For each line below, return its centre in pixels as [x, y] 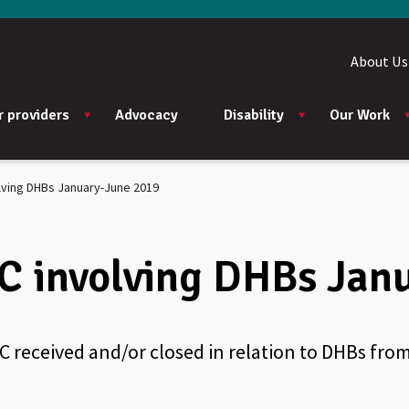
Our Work [360, 115]
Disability [254, 115]
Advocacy [147, 115]
